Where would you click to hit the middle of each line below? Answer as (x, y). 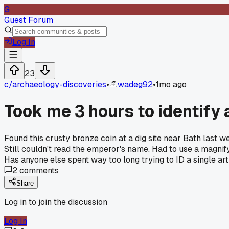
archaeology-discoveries (59, 85)
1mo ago (171, 85)
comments (38, 170)
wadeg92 (135, 85)
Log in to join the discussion (56, 202)
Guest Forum (29, 20)
